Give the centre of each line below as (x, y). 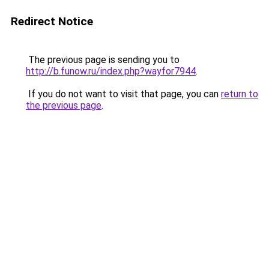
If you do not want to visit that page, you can (123, 94)
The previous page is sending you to (103, 60)
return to (240, 94)
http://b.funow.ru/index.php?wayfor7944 (111, 71)
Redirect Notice (52, 21)
